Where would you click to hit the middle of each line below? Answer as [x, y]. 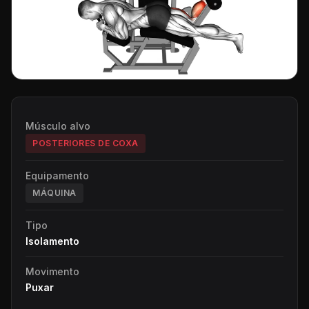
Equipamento [57, 175]
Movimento [52, 271]
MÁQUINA [54, 192]
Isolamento [52, 241]
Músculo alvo [58, 126]
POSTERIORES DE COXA [86, 143]
